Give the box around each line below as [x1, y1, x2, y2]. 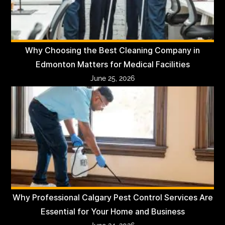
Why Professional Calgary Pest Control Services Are [12, 192, 213, 202]
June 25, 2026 [90, 74, 135, 82]
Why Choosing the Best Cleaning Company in [25, 45, 200, 55]
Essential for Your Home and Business [40, 206, 185, 216]
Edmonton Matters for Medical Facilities [35, 59, 190, 69]
